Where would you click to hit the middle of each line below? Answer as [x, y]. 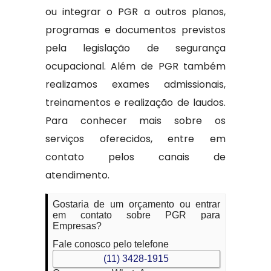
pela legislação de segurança [135, 48]
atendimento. [77, 175]
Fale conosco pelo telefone [110, 244]
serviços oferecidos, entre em [135, 139]
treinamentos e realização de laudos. [135, 103]
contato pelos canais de [135, 157]
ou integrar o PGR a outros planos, [135, 12]
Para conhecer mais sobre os [135, 121]
